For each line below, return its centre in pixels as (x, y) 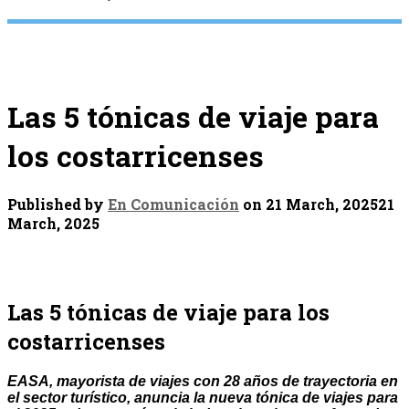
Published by (58, 204)
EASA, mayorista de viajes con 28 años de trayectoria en (203, 382)
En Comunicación (173, 204)
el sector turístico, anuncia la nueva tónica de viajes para (203, 398)
